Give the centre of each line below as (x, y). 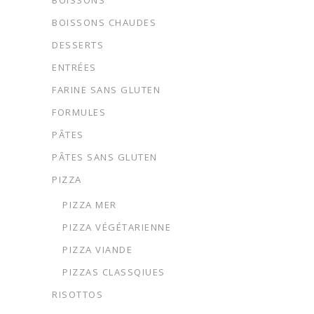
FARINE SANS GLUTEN (106, 90)
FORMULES (79, 112)
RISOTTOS (77, 294)
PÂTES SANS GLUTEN (105, 157)
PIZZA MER (90, 205)
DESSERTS (78, 45)
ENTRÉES (74, 67)
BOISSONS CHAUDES (104, 22)
